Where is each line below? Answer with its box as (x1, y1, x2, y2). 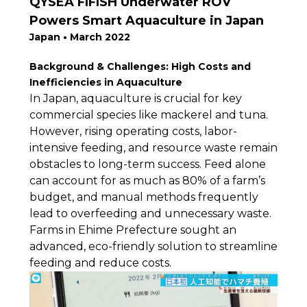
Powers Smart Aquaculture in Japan (29, 13, 264, 28)
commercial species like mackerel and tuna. (29, 108, 268, 121)
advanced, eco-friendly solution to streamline (29, 240, 278, 253)
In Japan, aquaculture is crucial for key (29, 92, 242, 105)
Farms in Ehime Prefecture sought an (29, 223, 236, 236)
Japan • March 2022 (29, 31, 130, 43)
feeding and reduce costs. (29, 256, 171, 269)
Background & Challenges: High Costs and (29, 60, 251, 73)
